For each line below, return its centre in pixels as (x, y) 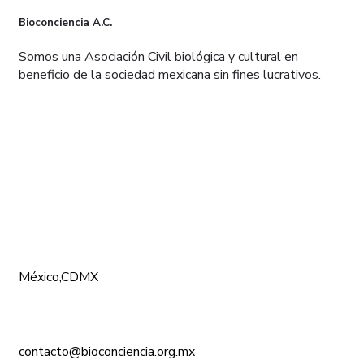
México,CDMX (58, 277)
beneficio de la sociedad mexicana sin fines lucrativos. (170, 75)
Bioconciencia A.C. (65, 22)
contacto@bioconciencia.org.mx (107, 352)
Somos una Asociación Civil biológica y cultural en (158, 57)
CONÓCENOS (60, 185)
